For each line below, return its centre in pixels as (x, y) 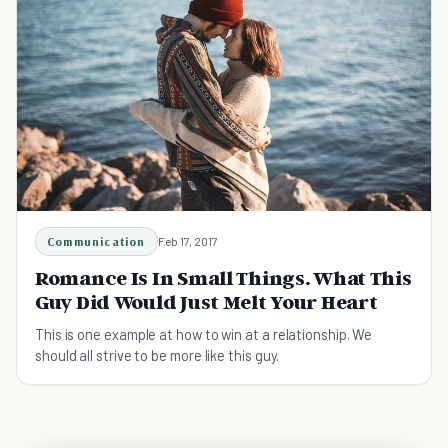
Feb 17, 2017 (187, 241)
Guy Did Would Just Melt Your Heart (206, 302)
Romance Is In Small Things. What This (223, 278)
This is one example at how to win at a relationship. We (204, 334)
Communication (96, 242)
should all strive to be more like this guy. (157, 355)
